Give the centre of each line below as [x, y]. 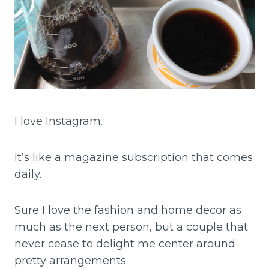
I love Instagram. [60, 122]
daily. [29, 174]
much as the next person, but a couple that [131, 227]
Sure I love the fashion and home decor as [128, 210]
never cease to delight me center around [125, 244]
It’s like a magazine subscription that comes [134, 158]
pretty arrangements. [71, 261]
